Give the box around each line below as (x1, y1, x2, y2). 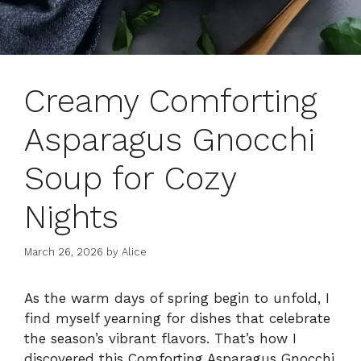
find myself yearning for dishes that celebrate (24, 309, 330, 326)
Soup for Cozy (24, 160, 236, 198)
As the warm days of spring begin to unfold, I (24, 289, 330, 306)
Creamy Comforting (24, 82, 317, 121)
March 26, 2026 (24, 245, 103, 258)
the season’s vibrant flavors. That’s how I (24, 330, 297, 346)
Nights (24, 198, 118, 237)
